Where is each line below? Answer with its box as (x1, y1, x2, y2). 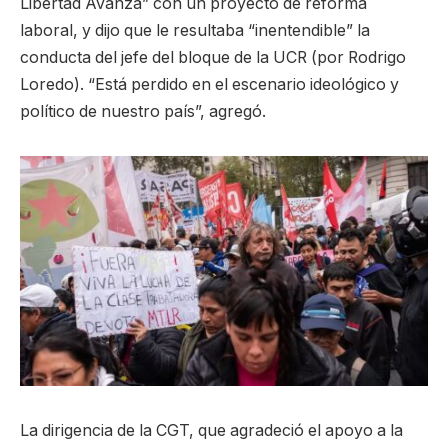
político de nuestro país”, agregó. (20, 102, 266, 122)
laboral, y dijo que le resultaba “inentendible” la (20, 21, 370, 41)
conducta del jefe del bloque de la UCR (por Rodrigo (20, 48, 406, 68)
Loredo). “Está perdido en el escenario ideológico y (20, 75, 399, 95)
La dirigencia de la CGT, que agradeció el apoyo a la (20, 420, 403, 440)
